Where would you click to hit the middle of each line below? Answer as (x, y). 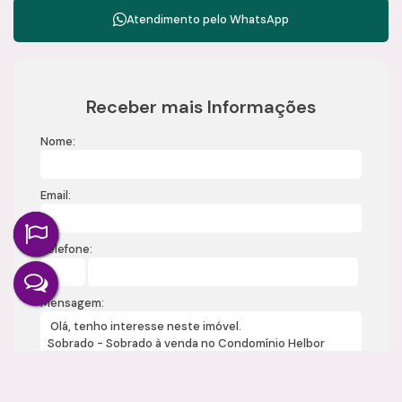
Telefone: (66, 249)
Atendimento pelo (178, 19)
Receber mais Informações (201, 106)
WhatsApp (259, 19)
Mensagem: (72, 302)
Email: (56, 195)
